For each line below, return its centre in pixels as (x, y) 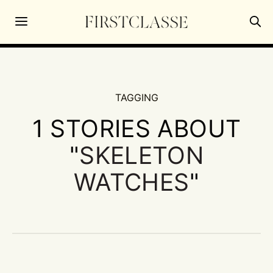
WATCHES (131, 182)
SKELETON (142, 155)
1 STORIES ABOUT (136, 128)
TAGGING (136, 97)
